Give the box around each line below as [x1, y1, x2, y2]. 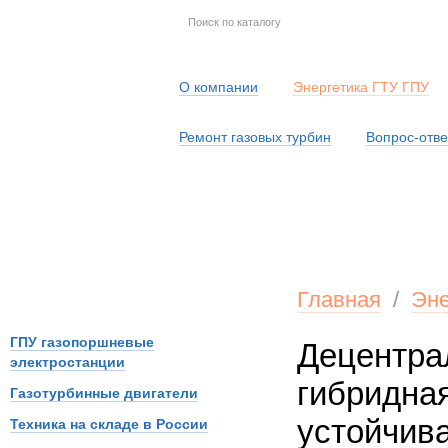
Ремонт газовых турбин [179, 129, 331, 145]
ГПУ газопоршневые [10, 334, 154, 350]
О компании [179, 79, 258, 95]
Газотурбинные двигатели [10, 385, 198, 401]
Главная [297, 287, 381, 312]
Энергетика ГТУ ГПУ [293, 79, 429, 95]
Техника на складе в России [10, 416, 208, 432]
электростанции [10, 354, 125, 370]
